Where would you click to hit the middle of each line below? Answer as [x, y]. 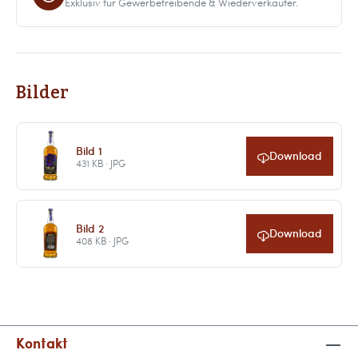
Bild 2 [89, 227]
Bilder [42, 92]
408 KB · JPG [102, 240]
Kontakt [42, 343]
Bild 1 [89, 150]
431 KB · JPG [100, 163]
